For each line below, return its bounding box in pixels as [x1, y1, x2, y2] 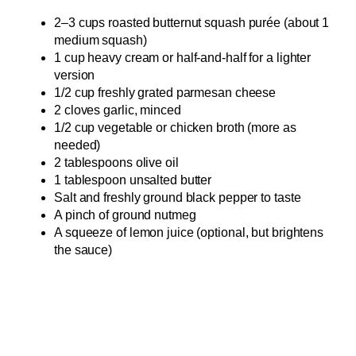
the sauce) [54, 243, 113, 257]
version [54, 68, 95, 83]
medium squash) [54, 33, 147, 48]
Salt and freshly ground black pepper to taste [54, 191, 301, 205]
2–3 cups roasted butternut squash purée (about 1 [54, 16, 330, 30]
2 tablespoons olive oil [54, 156, 179, 170]
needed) [54, 138, 101, 153]
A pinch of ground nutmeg [54, 208, 196, 222]
